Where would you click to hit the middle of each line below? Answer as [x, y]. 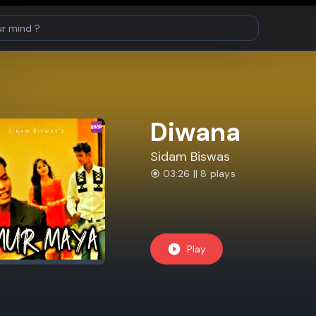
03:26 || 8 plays [199, 174]
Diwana [195, 132]
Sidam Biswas [190, 157]
